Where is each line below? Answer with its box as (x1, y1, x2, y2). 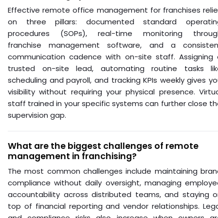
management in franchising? (8, 150, 137, 162)
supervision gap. (8, 109, 66, 120)
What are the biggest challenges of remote (8, 140, 199, 152)
